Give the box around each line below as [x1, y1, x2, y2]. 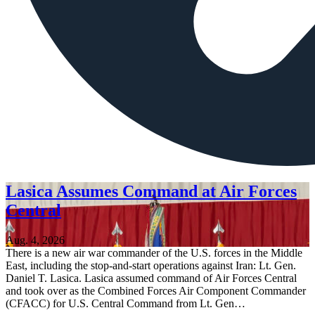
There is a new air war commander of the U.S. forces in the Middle [6, 247, 302, 259]
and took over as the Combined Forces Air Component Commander [6, 285, 306, 297]
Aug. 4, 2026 [6, 234, 65, 247]
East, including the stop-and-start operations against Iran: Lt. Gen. [6, 259, 296, 272]
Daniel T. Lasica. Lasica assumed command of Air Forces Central [6, 272, 297, 285]
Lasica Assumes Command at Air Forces [6, 182, 297, 201]
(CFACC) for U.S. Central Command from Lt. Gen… [6, 297, 245, 310]
